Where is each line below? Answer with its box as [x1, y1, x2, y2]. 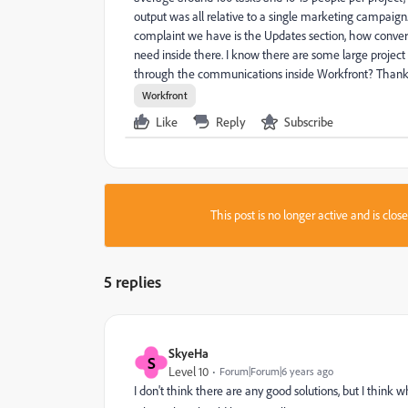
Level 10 [168, 363, 209, 380]
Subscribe [284, 114, 333, 129]
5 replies [104, 271, 161, 291]
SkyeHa [168, 345, 209, 361]
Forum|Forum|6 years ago [219, 364, 333, 378]
